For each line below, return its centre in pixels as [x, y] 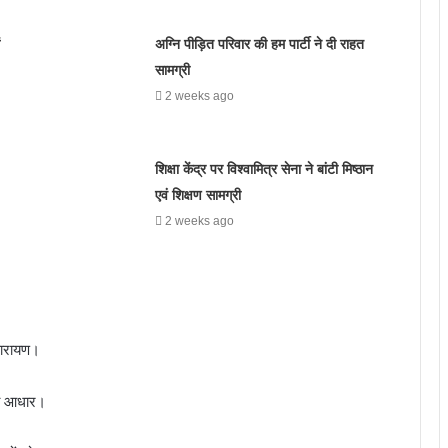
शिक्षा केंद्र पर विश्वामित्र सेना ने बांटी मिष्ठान [263, 168]
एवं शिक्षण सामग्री [197, 194]
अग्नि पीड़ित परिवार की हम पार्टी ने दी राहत [259, 43]
